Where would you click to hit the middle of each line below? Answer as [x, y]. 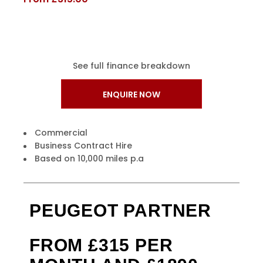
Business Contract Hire [83, 146]
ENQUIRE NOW [131, 94]
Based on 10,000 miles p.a [89, 159]
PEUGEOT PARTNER [120, 210]
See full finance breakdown [131, 65]
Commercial [61, 133]
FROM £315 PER [101, 245]
